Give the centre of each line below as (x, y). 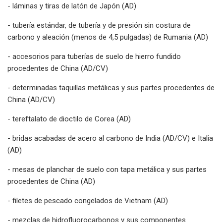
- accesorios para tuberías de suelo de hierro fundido (94, 56)
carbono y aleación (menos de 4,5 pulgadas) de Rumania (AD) (108, 37)
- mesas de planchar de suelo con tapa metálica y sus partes (107, 169)
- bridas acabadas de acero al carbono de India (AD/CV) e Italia (110, 138)
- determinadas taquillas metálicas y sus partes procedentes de (111, 87)
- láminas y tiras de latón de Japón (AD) (72, 6)
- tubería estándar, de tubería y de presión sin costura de (99, 25)
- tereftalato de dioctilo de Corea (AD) (69, 119)
